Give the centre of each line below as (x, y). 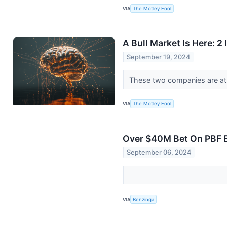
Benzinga (144, 199)
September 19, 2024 (159, 57)
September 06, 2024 (159, 153)
